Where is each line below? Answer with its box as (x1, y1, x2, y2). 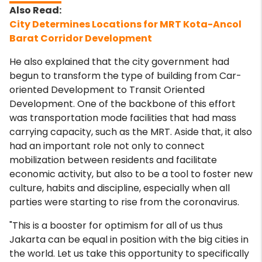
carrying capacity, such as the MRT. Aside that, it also (9, 125, 252, 139)
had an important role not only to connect (9, 139, 205, 153)
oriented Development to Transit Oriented (9, 83, 205, 96)
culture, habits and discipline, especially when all (9, 181, 230, 195)
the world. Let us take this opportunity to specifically (9, 247, 249, 260)
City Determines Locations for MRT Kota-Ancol (9, 18, 242, 31)
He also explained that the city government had (9, 55, 229, 68)
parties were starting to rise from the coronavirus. (9, 195, 239, 209)
